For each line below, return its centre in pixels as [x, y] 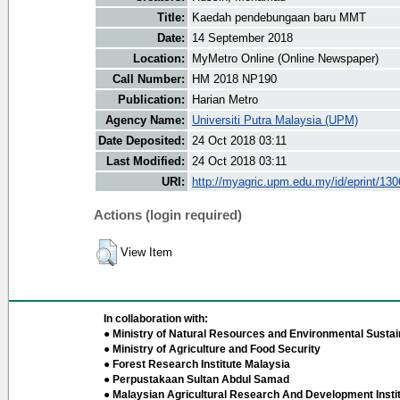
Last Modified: [146, 162]
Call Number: [149, 79]
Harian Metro [225, 100]
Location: [159, 59]
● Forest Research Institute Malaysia [197, 364]
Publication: [151, 100]
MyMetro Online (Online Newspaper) [285, 59]
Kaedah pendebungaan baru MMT [279, 18]
